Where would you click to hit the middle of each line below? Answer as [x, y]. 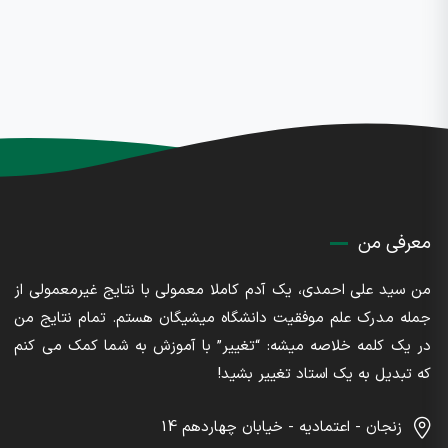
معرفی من [394, 243]
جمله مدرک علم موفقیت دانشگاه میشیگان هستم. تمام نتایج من [222, 318]
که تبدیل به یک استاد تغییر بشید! [324, 374]
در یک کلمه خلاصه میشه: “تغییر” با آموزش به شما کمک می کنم [222, 346]
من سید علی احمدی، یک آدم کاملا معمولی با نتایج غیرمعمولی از [222, 290]
